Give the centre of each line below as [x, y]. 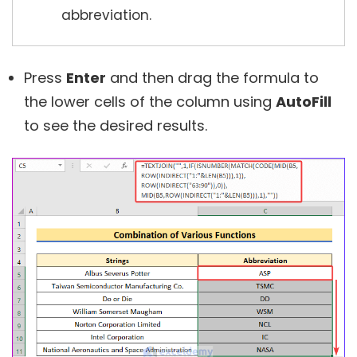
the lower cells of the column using [150, 102]
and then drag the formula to [212, 78]
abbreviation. [106, 16]
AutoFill [304, 102]
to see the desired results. [116, 126]
